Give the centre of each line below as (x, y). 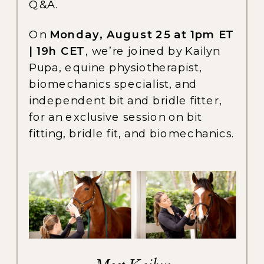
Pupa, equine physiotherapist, (115, 67)
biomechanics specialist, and (113, 83)
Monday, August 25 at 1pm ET (142, 34)
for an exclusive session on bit (116, 116)
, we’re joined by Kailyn (153, 50)
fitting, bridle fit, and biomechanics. (132, 133)
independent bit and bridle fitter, (126, 100)
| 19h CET (57, 50)
